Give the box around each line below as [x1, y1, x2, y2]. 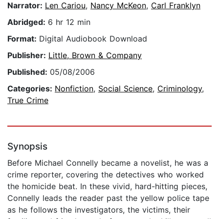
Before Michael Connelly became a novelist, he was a [7, 158, 208, 168]
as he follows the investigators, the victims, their [7, 205, 190, 215]
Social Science [98, 84, 153, 94]
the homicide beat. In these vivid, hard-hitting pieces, [7, 181, 207, 192]
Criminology [157, 84, 202, 94]
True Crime [7, 95, 48, 106]
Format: [7, 34, 39, 44]
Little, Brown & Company [48, 50, 142, 61]
